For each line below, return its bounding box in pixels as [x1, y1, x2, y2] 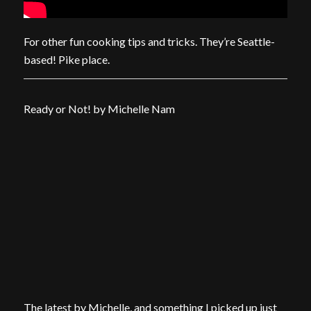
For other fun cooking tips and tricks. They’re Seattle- [23, 35, 275, 49]
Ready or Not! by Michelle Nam [23, 101, 175, 115]
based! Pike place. [23, 53, 110, 67]
